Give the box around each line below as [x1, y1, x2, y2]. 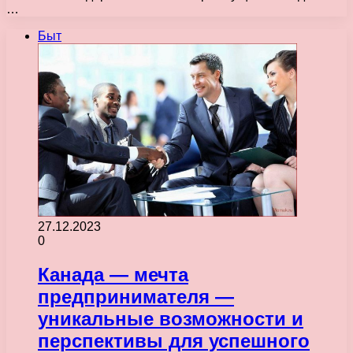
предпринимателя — [38, 285, 234, 307]
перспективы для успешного [38, 329, 310, 351]
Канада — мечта [38, 263, 188, 285]
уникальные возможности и [38, 307, 303, 329]
